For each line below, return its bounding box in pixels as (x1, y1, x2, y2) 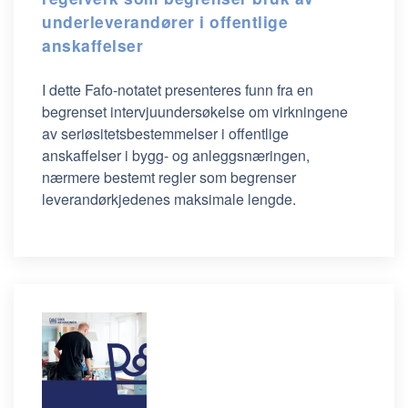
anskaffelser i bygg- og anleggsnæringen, (42, 145, 310, 166)
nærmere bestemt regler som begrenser (42, 167, 296, 188)
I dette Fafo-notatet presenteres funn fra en (42, 79, 313, 100)
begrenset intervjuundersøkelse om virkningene (42, 101, 348, 122)
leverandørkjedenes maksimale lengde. (42, 189, 296, 209)
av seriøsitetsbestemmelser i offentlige (42, 123, 289, 144)
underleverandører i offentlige (42, 10, 288, 33)
